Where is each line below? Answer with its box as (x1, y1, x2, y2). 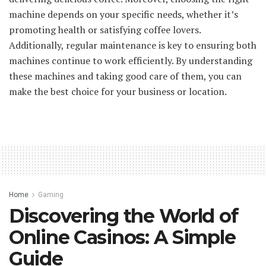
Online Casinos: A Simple (9, 225, 236, 249)
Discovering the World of (9, 204, 238, 227)
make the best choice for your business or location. (9, 84, 227, 98)
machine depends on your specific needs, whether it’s (9, 7, 238, 21)
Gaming (38, 190, 64, 199)
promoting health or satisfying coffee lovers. (9, 23, 201, 36)
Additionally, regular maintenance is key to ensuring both (9, 38, 256, 52)
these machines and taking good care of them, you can (9, 69, 242, 83)
